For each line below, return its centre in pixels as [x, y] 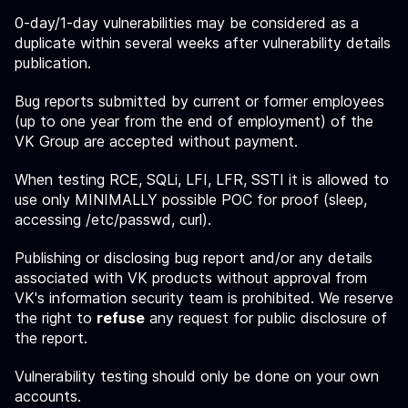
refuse [121, 318]
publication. [53, 63]
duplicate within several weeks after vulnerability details [203, 43]
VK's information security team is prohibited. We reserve [204, 298]
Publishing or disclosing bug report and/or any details [194, 258]
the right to [56, 318]
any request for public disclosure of [266, 318]
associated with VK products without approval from [191, 278]
